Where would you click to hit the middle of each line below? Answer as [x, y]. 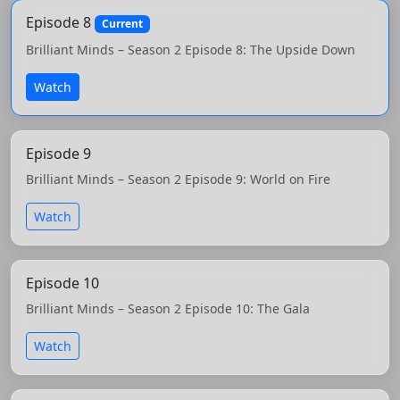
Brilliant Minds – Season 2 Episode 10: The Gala [168, 309]
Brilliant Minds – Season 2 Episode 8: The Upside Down [191, 50]
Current [122, 23]
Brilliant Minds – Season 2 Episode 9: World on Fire [178, 179]
